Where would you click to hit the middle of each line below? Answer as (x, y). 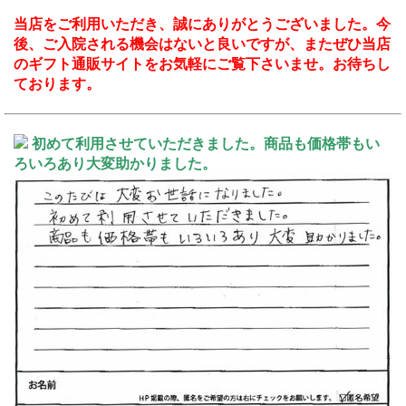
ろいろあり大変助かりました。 (115, 163)
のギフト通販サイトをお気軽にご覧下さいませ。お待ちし (202, 63)
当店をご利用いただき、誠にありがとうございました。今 (202, 24)
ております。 (57, 83)
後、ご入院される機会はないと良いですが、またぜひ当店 (202, 43)
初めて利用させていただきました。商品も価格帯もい (206, 143)
